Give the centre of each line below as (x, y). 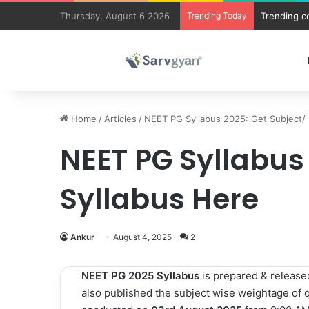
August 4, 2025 (142, 237)
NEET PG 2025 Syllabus (142, 276)
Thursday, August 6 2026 (115, 16)
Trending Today (217, 16)
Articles (120, 119)
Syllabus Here (159, 199)
